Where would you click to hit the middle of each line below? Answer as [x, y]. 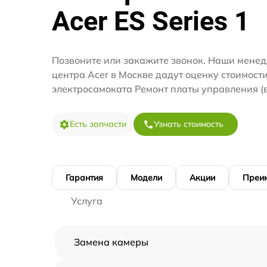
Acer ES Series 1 [151, 21]
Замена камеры [111, 242]
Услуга [87, 201]
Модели [146, 178]
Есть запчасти [98, 124]
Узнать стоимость [189, 124]
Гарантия [84, 178]
